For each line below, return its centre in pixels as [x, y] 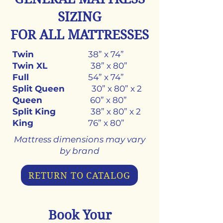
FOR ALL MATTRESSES [79, 35]
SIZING [79, 17]
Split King [37, 111]
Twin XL [34, 66]
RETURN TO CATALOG [79, 175]
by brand [80, 151]
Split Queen [41, 89]
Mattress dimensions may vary [80, 139]
